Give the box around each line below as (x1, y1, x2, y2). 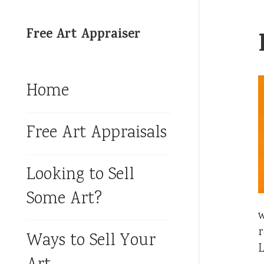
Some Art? (27, 187, 102, 212)
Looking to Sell (27, 163, 134, 187)
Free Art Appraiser (27, 25, 140, 46)
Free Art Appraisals (27, 121, 167, 146)
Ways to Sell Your (27, 229, 156, 253)
